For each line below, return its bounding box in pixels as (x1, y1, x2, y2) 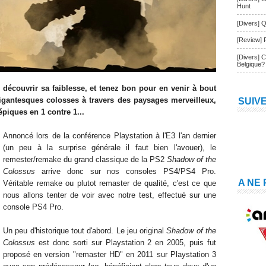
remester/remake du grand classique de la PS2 (3, 155, 167, 164)
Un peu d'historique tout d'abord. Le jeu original (3, 226, 167, 235)
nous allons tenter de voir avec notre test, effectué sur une (3, 191, 216, 199)
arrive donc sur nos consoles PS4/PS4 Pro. (35, 167, 216, 176)
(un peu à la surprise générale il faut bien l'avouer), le (3, 143, 216, 152)
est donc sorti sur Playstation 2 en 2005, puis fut (35, 238, 216, 247)
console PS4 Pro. (3, 202, 64, 211)
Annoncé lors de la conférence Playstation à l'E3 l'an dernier (3, 131, 216, 140)
